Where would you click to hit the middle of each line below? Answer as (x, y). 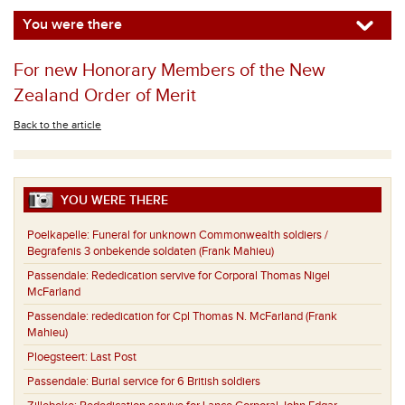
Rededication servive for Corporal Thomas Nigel (211, 276)
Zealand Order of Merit (105, 96)
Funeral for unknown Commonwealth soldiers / (210, 235)
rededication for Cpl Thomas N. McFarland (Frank (214, 317)
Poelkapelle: (60, 235)
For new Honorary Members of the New (170, 71)
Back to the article (57, 125)
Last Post (113, 358)
